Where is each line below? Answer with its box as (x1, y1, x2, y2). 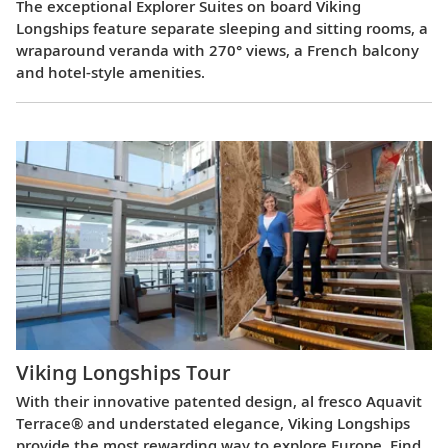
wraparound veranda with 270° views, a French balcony (16, 40, 419, 61)
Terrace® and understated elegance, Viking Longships (16, 412, 410, 433)
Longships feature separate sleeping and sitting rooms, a (16, 18, 428, 39)
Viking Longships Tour (16, 358, 231, 386)
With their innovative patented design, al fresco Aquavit (16, 390, 422, 411)
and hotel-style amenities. (16, 62, 205, 83)
